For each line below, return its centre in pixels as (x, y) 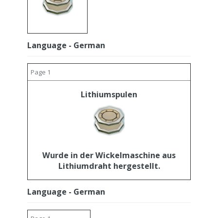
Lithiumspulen (109, 94)
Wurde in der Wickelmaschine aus (109, 155)
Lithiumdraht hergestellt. (109, 166)
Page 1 (41, 72)
